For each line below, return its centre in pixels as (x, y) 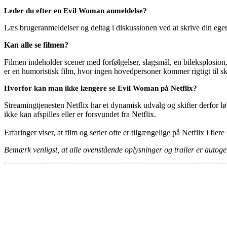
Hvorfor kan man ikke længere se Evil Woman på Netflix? (101, 88)
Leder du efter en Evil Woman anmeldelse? (75, 11)
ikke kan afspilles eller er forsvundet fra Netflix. (80, 115)
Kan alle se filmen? (36, 45)
